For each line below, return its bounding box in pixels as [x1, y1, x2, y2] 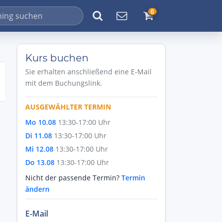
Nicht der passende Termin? [25, 173, 121, 182]
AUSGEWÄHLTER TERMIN [25, 102, 111, 111]
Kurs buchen [25, 52, 89, 64]
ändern [25, 184, 50, 194]
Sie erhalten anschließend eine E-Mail [25, 67, 152, 76]
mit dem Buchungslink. [25, 78, 102, 88]
